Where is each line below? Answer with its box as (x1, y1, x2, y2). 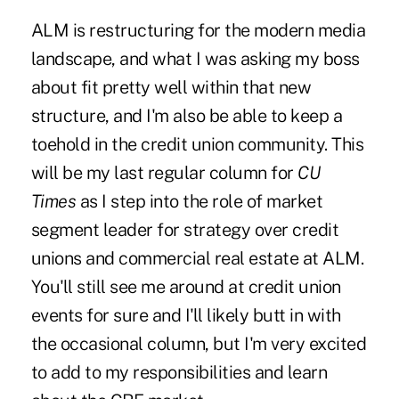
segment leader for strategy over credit (30, 219, 339, 241)
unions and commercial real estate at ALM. (30, 248, 364, 270)
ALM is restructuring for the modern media (30, 20, 366, 42)
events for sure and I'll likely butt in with (30, 305, 341, 327)
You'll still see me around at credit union (30, 276, 341, 298)
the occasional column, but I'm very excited (30, 333, 367, 355)
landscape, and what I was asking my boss (30, 48, 360, 70)
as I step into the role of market (76, 191, 323, 213)
